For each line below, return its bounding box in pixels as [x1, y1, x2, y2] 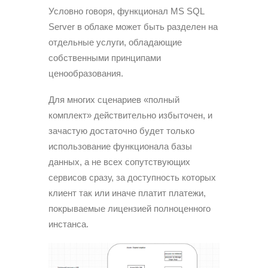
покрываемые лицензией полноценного [48, 203, 211, 214]
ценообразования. [48, 68, 123, 78]
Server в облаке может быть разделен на [48, 21, 218, 32]
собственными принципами [48, 52, 161, 63]
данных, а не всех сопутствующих [48, 156, 190, 167]
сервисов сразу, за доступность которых [48, 172, 216, 182]
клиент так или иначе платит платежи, [48, 187, 206, 198]
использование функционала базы [48, 141, 192, 151]
